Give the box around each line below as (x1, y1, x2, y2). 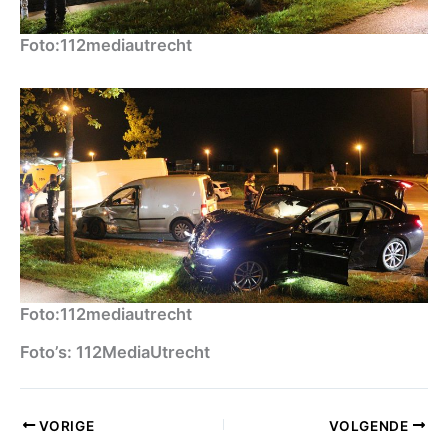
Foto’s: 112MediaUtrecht (20, 341, 210, 362)
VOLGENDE (329, 417, 413, 434)
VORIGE (35, 417, 95, 434)
